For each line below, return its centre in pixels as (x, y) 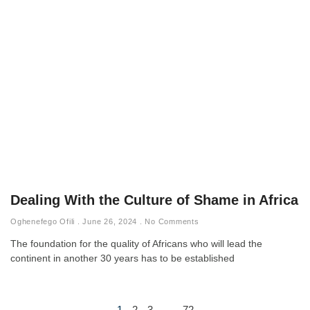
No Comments (171, 222)
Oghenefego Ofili (44, 222)
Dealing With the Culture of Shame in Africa (154, 200)
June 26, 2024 (110, 222)
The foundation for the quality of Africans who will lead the (136, 244)
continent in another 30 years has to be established (122, 258)
